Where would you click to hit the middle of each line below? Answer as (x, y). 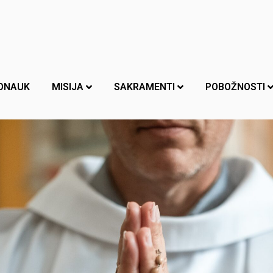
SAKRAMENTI (144, 87)
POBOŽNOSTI (235, 87)
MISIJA (68, 87)
